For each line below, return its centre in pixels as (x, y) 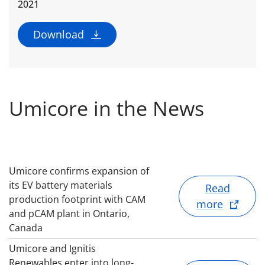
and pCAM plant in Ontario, (69, 214)
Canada (26, 228)
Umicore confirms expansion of (79, 171)
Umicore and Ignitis (52, 249)
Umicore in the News (106, 109)
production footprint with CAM (77, 200)
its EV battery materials (61, 185)
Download (59, 35)
